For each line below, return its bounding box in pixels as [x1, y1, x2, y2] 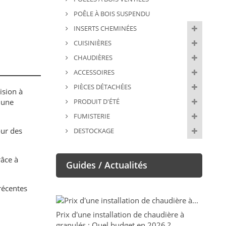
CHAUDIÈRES [72, 53, 112, 63]
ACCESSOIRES [72, 68, 115, 77]
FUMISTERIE [72, 111, 110, 121]
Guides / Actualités [66, 159, 147, 172]
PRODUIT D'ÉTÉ [72, 97, 120, 106]
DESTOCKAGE [72, 126, 114, 136]
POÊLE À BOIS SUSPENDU [72, 9, 150, 19]
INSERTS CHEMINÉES [72, 24, 137, 33]
